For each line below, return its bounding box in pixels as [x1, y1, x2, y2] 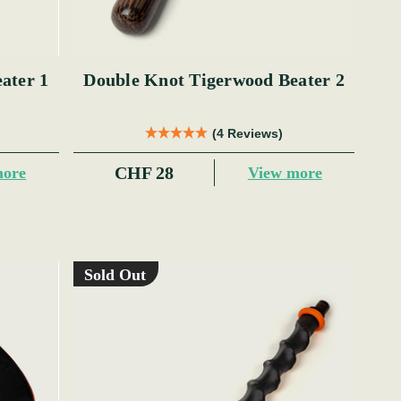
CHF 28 [114, 163, 174, 183]
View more [247, 163, 322, 182]
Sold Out [83, 266, 146, 285]
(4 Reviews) [212, 126, 284, 141]
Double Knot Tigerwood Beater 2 [83, 70, 345, 90]
